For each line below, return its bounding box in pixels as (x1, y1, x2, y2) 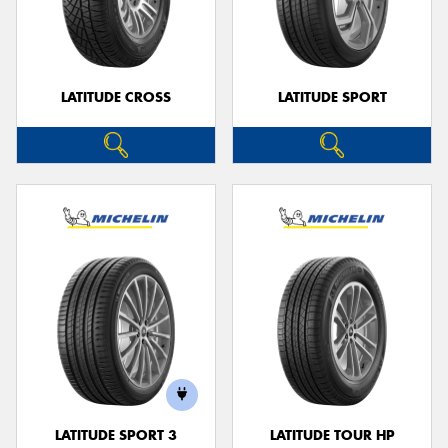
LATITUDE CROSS (61, 89, 171, 107)
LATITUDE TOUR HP (269, 426, 395, 444)
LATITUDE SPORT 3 (55, 426, 177, 444)
